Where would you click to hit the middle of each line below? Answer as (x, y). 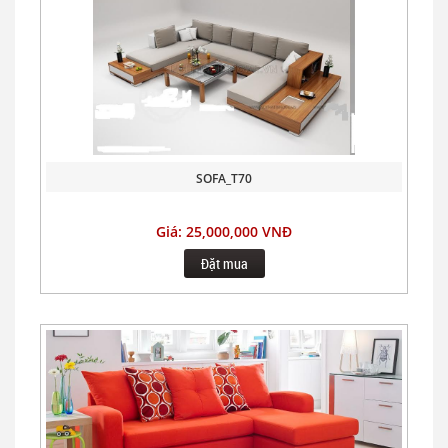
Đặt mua (224, 263)
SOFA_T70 (224, 178)
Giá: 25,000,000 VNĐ (224, 231)
